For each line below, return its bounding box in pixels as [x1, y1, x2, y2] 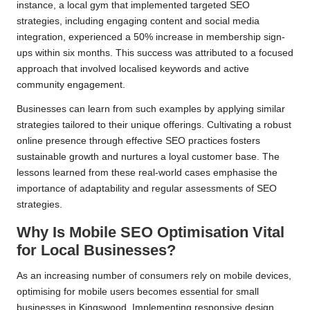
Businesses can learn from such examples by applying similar [17, 104, 285, 115]
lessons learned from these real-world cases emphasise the [17, 167, 277, 179]
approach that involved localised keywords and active [17, 64, 249, 75]
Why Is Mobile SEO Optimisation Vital [17, 224, 284, 241]
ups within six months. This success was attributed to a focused [17, 48, 293, 59]
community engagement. [17, 80, 125, 91]
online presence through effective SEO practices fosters [17, 136, 260, 147]
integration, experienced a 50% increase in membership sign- [17, 32, 285, 43]
